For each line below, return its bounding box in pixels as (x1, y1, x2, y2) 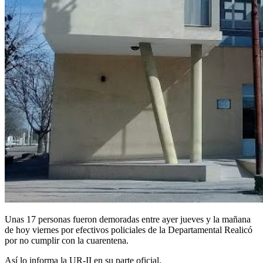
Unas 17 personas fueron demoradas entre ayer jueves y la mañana (5, 214, 251, 225)
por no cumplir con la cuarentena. (5, 235, 129, 246)
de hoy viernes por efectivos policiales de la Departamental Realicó (5, 225, 252, 235)
